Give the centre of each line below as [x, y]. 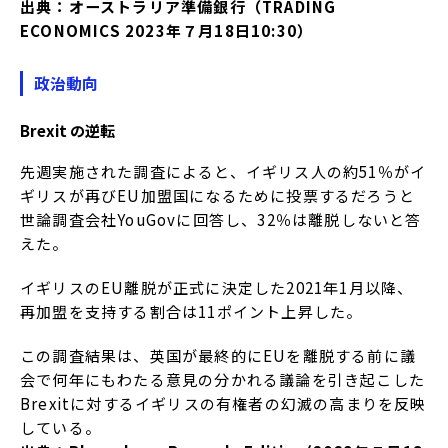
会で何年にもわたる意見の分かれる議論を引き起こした [223, 379]
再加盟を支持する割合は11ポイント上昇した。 [191, 311]
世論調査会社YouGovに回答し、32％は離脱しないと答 [221, 219]
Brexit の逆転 [67, 129]
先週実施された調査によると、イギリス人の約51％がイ [223, 171]
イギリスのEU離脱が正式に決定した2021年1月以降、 [217, 287]
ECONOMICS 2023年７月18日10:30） [167, 31]
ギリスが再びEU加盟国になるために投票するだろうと [218, 195]
